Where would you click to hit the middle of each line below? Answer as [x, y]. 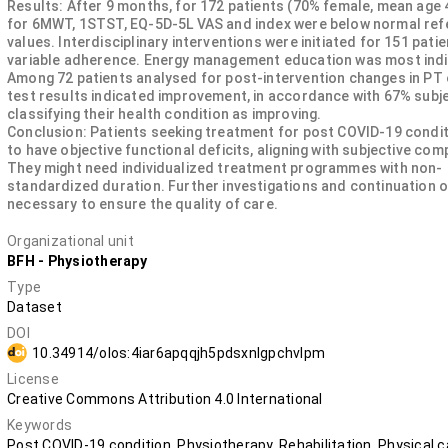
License [33, 379]
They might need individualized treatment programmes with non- [225, 168]
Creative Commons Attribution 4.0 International [165, 399]
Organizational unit [70, 241]
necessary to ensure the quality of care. [143, 204]
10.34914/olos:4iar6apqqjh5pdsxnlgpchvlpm [178, 353]
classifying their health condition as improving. [164, 114]
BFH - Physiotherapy [77, 261]
